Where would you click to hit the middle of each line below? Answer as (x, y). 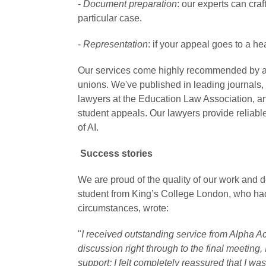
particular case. (110, 18)
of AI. (88, 128)
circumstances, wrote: (123, 208)
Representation (115, 45)
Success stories (116, 154)
